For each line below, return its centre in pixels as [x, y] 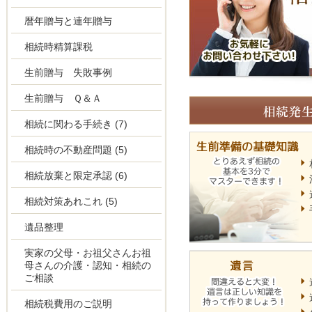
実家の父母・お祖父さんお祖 [88, 253]
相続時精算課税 [59, 47]
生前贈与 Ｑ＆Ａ [63, 98]
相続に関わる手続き [69, 124]
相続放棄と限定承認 [69, 175]
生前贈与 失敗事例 [69, 72]
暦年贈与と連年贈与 [69, 21]
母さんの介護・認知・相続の [88, 265]
